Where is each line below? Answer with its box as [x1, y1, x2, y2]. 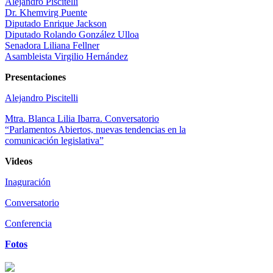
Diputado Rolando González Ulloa [5, 29, 139, 40]
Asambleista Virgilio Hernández [5, 51, 128, 62]
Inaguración [5, 176, 51, 187]
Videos [5, 155, 32, 166]
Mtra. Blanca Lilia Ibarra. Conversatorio [5, 113, 159, 124]
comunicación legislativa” [5, 135, 104, 146]
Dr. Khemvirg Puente [5, 7, 87, 18]
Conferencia [5, 218, 52, 229]
